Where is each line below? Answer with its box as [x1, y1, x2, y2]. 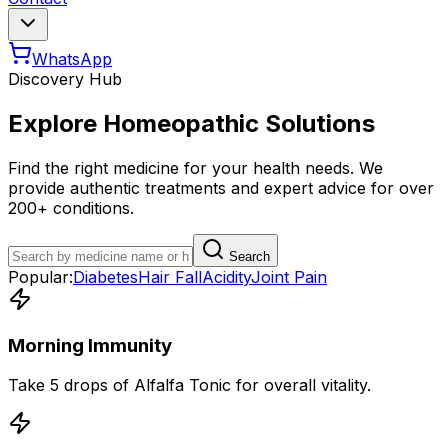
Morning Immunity [8, 333, 172, 357]
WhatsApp [32, 49, 112, 69]
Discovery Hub [8, 69, 122, 89]
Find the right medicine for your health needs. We [8, 157, 383, 178]
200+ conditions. [8, 197, 134, 218]
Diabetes [73, 266, 138, 287]
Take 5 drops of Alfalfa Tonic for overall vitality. [8, 375, 371, 396]
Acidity [202, 266, 251, 287]
